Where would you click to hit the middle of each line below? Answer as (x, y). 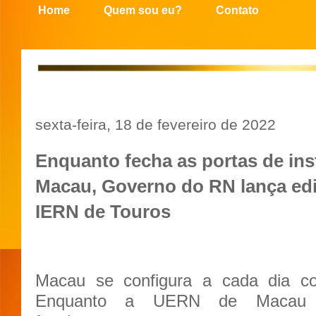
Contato (237, 10)
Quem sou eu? (143, 10)
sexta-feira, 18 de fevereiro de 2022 (156, 124)
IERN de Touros (103, 211)
